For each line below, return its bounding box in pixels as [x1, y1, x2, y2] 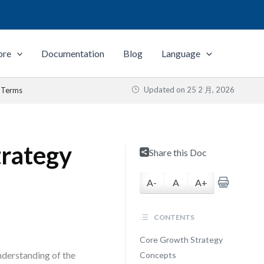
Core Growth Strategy [139, 235, 223, 245]
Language [161, 48, 201, 59]
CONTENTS [152, 213, 194, 222]
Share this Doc [148, 147, 207, 158]
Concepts [139, 250, 176, 260]
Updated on [142, 85, 187, 94]
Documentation [41, 48, 105, 59]
